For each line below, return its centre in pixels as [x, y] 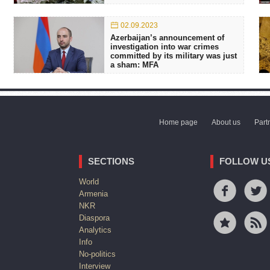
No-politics [97, 254]
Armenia [93, 194]
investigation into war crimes [165, 47]
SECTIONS [111, 161]
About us [226, 122]
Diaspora [94, 218]
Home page [178, 122]
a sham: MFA [134, 65]
